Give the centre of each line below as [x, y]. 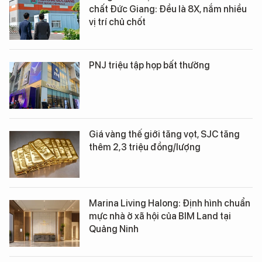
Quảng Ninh [114, 229]
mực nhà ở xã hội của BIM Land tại [160, 216]
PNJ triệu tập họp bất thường [149, 65]
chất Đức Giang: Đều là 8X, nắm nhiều [168, 9]
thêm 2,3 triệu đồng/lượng [145, 147]
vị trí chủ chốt [117, 22]
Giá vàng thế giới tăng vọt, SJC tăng [164, 135]
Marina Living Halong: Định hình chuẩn [170, 204]
